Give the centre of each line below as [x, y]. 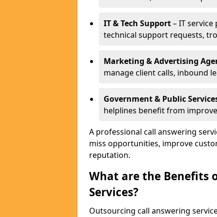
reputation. [110, 155]
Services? [114, 192]
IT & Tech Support [137, 23]
